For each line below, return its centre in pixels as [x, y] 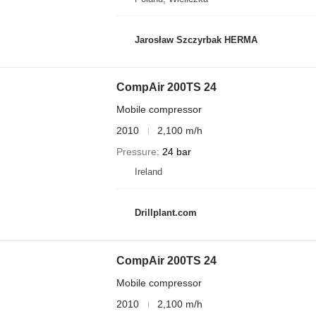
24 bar [176, 152]
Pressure [136, 152]
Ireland [148, 172]
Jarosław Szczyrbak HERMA [196, 39]
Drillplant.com [165, 212]
